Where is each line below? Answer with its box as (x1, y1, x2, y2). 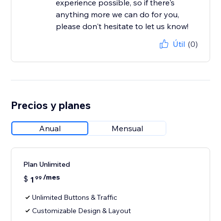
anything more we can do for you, (56, 9, 180, 20)
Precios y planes (11, 99, 91, 112)
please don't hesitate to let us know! (56, 21, 189, 32)
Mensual (111, 123, 144, 134)
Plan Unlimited (23, 160, 71, 169)
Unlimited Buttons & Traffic (32, 193, 118, 202)
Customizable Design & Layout (32, 206, 131, 216)
